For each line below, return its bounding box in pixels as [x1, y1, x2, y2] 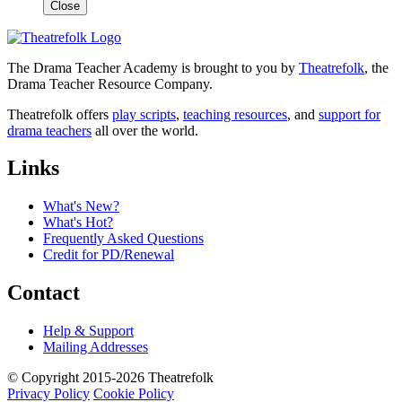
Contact [7, 281, 80, 305]
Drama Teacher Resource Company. [7, 75, 213, 92]
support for [319, 106, 380, 122]
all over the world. [92, 122, 198, 138]
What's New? [43, 198, 119, 214]
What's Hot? [43, 214, 113, 231]
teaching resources [183, 106, 287, 122]
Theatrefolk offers [7, 106, 112, 122]
